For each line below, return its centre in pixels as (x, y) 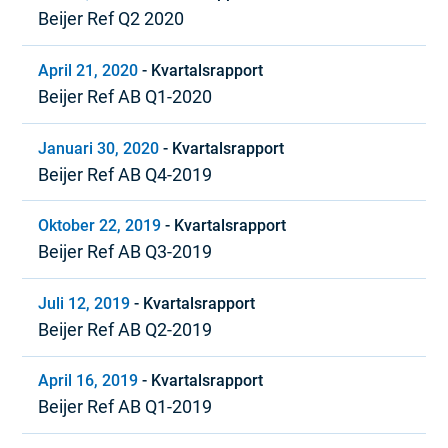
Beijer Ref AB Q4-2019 (125, 174)
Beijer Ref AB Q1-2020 (125, 96)
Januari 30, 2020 (99, 148)
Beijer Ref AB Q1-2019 (125, 407)
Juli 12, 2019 (84, 303)
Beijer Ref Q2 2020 (111, 19)
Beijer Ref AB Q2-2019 (125, 329)
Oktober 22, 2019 (100, 226)
